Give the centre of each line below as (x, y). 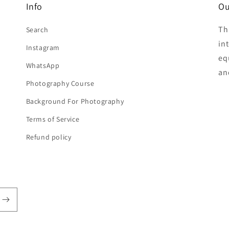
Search (37, 30)
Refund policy (49, 137)
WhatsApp (43, 66)
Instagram (43, 48)
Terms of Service (53, 119)
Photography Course (60, 84)
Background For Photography (75, 101)
